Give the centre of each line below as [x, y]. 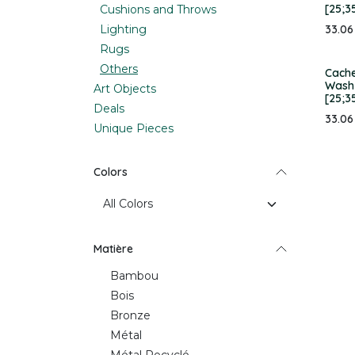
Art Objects [125, 89]
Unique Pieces [134, 128]
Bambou [134, 276]
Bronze [130, 315]
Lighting [123, 29]
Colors [111, 172]
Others [119, 69]
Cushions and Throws [158, 10]
